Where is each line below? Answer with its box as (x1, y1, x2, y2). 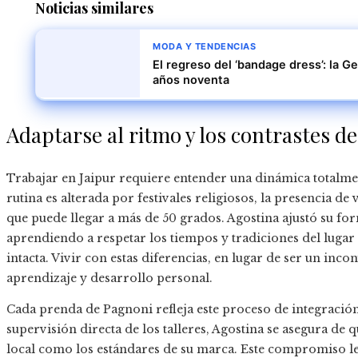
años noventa (153, 73, 229, 88)
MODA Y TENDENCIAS (153, 41, 257, 53)
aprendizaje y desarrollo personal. (6, 271, 213, 286)
